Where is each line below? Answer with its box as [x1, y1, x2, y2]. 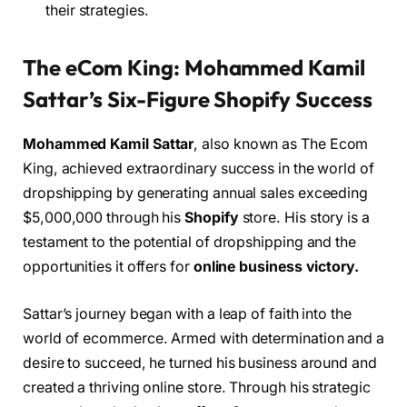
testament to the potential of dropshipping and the [23, 233, 357, 252]
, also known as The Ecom [194, 135, 369, 154]
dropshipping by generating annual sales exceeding [23, 184, 369, 203]
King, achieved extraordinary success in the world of [23, 160, 374, 178]
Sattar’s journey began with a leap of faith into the [23, 304, 352, 323]
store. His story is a [238, 209, 370, 227]
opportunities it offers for [23, 258, 194, 276]
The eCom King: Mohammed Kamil [23, 54, 365, 82]
